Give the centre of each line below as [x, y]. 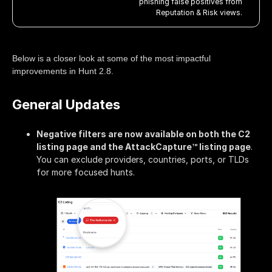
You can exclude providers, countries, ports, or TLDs [143, 159]
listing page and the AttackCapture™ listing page [144, 146]
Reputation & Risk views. [199, 12]
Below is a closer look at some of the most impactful [111, 58]
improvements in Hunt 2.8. [63, 71]
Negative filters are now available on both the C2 [143, 134]
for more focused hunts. [86, 172]
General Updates [66, 104]
